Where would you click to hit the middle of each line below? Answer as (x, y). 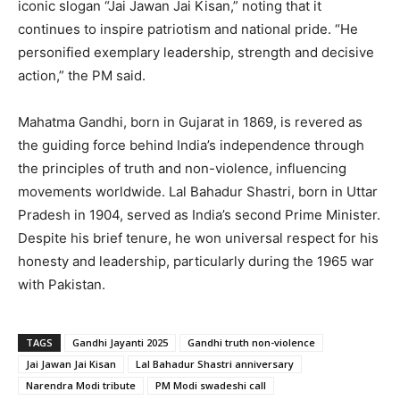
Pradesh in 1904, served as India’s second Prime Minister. (199, 215)
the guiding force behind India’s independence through (191, 146)
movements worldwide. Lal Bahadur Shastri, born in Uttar (198, 192)
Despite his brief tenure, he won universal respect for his (198, 238)
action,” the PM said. (82, 76)
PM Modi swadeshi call (211, 386)
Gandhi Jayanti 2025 (120, 343)
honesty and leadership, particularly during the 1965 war (196, 262)
